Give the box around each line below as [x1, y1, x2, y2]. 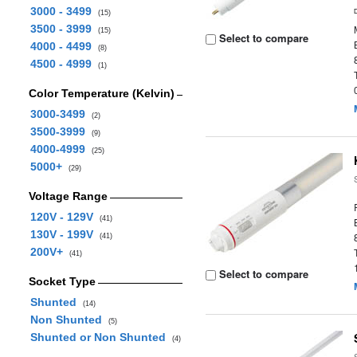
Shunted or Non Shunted [29, 331, 172, 343]
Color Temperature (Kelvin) [28, 87, 175, 100]
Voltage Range [28, 190, 108, 202]
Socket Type [28, 275, 96, 288]
